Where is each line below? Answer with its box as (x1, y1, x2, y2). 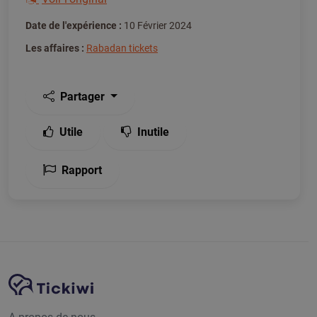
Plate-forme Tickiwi (93, 273, 197, 287)
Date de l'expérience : (25, 20, 122, 31)
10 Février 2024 (122, 20, 192, 31)
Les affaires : (25, 42, 84, 54)
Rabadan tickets (86, 42, 158, 54)
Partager (60, 90, 105, 103)
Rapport (62, 163, 102, 177)
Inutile (137, 125, 169, 139)
